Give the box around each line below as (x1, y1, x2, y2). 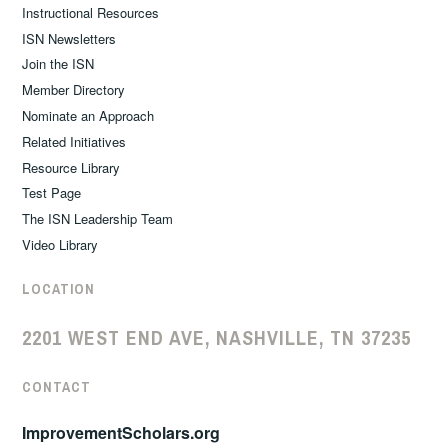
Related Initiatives (22, 131, 127, 151)
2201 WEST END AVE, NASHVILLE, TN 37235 (22, 324, 412, 352)
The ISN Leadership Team (22, 209, 174, 229)
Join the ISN (22, 54, 95, 74)
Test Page (22, 183, 82, 203)
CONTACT (22, 377, 92, 396)
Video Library (22, 234, 99, 254)
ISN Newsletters (22, 28, 117, 48)
